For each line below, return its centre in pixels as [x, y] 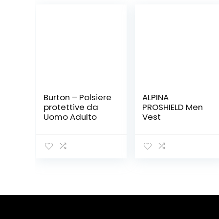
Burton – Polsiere [77, 97]
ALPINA [155, 97]
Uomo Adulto [70, 117]
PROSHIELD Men [172, 107]
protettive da [71, 107]
